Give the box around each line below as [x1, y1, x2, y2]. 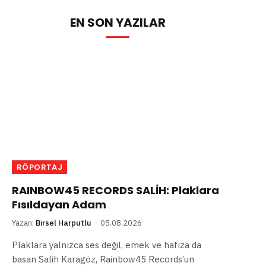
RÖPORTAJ [17, 161, 63, 173]
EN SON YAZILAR [69, 14, 166, 31]
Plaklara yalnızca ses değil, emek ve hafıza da [12, 239, 201, 251]
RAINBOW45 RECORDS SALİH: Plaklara [12, 183, 219, 198]
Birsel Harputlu [36, 218, 91, 229]
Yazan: [12, 218, 34, 229]
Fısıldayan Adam [12, 197, 106, 213]
